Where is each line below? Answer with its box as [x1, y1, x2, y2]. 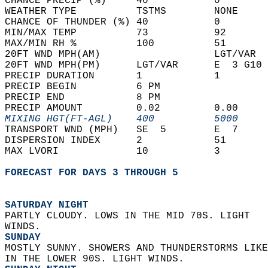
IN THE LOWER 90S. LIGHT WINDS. [5, 254, 190, 264]
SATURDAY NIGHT [5, 200, 89, 211]
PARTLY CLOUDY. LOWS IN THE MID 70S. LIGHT [5, 211, 262, 221]
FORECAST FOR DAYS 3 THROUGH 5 [5, 167, 178, 178]
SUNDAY [5, 232, 41, 243]
